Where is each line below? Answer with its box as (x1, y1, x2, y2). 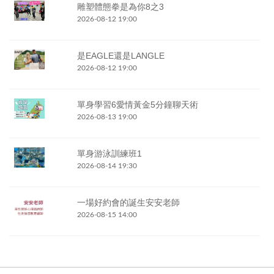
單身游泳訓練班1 (76, 148, 142, 158)
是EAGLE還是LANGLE (76, 50, 165, 61)
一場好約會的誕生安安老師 (76, 197, 180, 207)
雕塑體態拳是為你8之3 (76, 1, 164, 12)
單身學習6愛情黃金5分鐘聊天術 (76, 99, 198, 109)
